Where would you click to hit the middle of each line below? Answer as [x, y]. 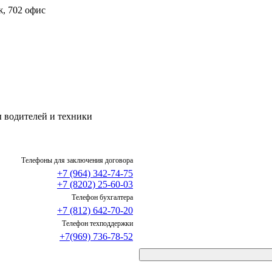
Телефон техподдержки [97, 224]
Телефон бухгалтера [102, 198]
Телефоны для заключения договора [77, 161]
